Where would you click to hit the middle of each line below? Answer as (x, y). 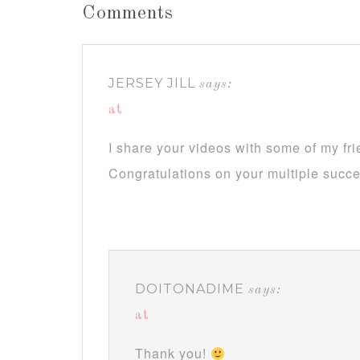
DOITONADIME (190, 289)
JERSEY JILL (152, 84)
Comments (128, 14)
